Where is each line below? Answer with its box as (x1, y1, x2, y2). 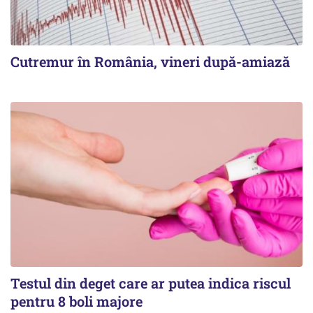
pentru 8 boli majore (10, 291, 143, 310)
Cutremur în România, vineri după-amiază (10, 52, 290, 71)
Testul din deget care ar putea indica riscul (10, 273, 291, 292)
